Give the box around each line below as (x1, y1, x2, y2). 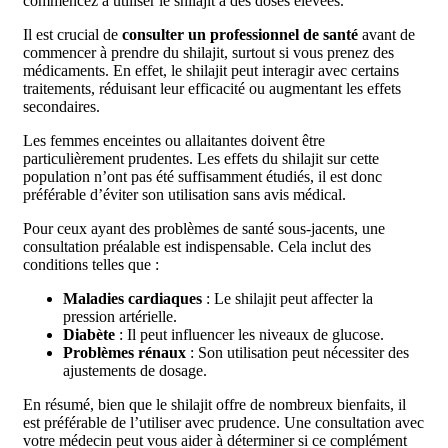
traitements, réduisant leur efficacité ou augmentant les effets (23, 79, 401, 97)
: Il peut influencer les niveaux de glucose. (115, 325, 384, 343)
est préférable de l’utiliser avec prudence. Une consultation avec (23, 413, 424, 431)
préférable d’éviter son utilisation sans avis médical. (23, 185, 346, 203)
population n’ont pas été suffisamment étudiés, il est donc (23, 167, 382, 185)
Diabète (63, 325, 115, 343)
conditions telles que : (23, 255, 159, 273)
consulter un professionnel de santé (122, 25, 358, 43)
